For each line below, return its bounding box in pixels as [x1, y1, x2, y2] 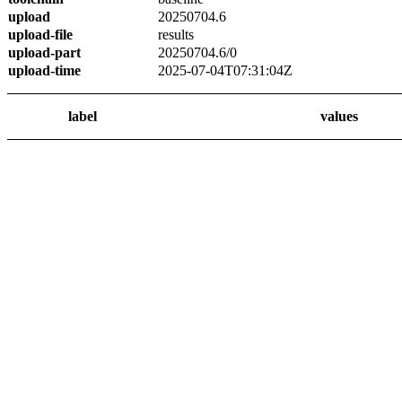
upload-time [8, 63, 81, 78]
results [158, 27, 194, 42]
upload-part [8, 45, 81, 60]
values [319, 109, 358, 124]
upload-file [8, 27, 73, 42]
